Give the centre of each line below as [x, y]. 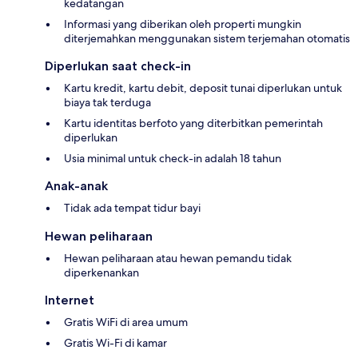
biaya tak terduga [107, 103]
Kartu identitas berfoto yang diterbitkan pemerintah [193, 123]
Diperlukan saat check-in [118, 66]
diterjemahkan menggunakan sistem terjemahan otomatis [207, 39]
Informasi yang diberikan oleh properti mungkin [183, 24]
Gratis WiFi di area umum [126, 322]
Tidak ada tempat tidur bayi [132, 208]
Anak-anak [76, 186]
